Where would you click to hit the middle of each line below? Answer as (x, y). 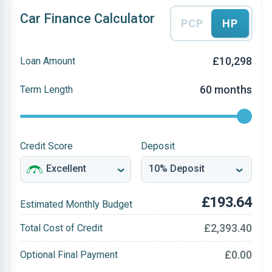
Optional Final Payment (69, 254)
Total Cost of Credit (61, 228)
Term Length (46, 89)
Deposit (158, 146)
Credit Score (46, 146)
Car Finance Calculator (87, 19)
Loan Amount (48, 61)
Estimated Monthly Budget (76, 204)
